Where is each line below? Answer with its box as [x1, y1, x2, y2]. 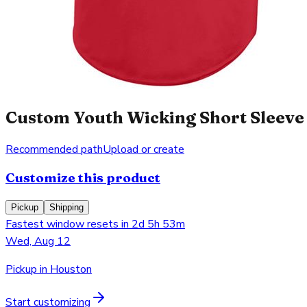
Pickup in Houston [5, 262, 92, 278]
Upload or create [103, 141, 184, 157]
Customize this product [5, 170, 160, 186]
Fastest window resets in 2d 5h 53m [5, 217, 185, 232]
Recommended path [5, 141, 103, 157]
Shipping [49, 202, 84, 213]
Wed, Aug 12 [5, 234, 71, 249]
